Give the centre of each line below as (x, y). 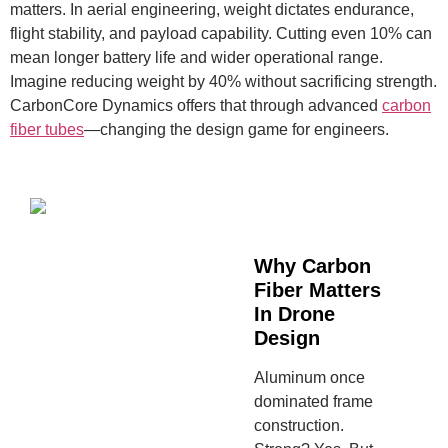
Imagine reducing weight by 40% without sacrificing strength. (223, 81)
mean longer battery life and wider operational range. (196, 57)
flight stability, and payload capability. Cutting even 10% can (221, 33)
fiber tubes (47, 129)
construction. (299, 426)
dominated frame (314, 402)
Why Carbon (313, 266)
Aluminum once (310, 378)
